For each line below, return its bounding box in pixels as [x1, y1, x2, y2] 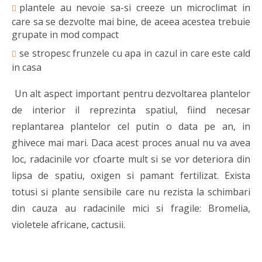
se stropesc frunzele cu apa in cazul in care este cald [19, 46, 250, 60]
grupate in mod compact [12, 27, 119, 41]
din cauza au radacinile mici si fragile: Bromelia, [12, 201, 250, 215]
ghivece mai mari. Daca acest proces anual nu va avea [12, 136, 250, 149]
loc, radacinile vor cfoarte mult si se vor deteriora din [12, 152, 250, 166]
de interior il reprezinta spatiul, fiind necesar [12, 103, 250, 116]
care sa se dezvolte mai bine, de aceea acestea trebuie [12, 15, 250, 28]
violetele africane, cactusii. [12, 218, 125, 231]
